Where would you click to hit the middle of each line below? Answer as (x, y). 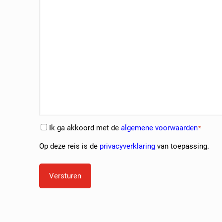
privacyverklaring (128, 146)
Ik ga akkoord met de (85, 128)
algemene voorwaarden (160, 128)
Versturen (65, 176)
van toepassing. (182, 146)
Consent (54, 129)
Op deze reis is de (70, 146)
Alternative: (58, 208)
